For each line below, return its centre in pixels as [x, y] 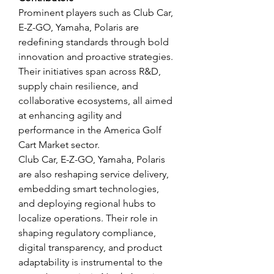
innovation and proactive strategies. [96, 57]
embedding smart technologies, [89, 189]
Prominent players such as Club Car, [96, 13]
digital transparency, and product [90, 247]
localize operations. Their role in [88, 218]
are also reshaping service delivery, [94, 174]
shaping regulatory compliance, [87, 233]
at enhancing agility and [70, 115]
